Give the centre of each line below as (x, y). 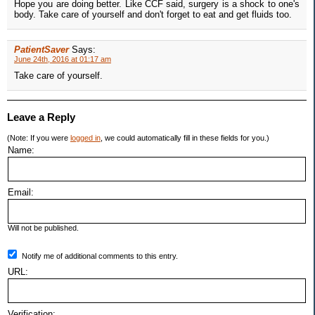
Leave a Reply (41, 117)
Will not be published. (43, 228)
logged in (85, 138)
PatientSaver (41, 50)
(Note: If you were (39, 138)
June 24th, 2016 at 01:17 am (63, 59)
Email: (21, 193)
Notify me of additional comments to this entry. (100, 256)
